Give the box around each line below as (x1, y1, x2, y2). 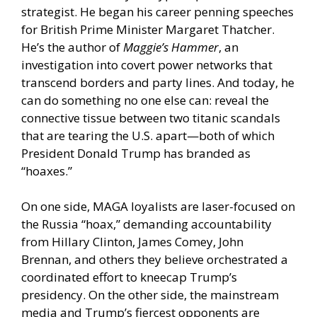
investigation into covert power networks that (21, 56, 272, 73)
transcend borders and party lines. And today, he (21, 74, 294, 91)
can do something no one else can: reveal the (21, 91, 269, 108)
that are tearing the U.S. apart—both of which (21, 127, 275, 144)
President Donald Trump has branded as (21, 144, 250, 161)
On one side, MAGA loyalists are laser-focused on (21, 198, 295, 215)
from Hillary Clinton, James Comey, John (21, 234, 243, 250)
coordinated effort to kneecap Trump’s (21, 269, 237, 286)
